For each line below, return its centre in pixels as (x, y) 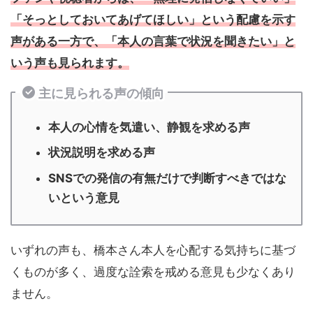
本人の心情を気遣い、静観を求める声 (149, 127)
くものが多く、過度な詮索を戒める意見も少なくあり (153, 271)
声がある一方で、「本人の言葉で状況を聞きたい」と (153, 42)
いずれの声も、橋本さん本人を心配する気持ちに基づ (153, 250)
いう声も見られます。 (70, 63)
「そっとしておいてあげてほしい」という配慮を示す (153, 20)
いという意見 (84, 197)
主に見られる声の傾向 (101, 94)
